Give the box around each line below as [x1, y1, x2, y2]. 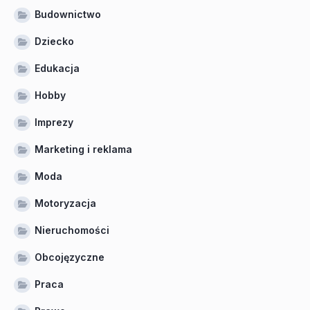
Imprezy [35, 116, 73, 128]
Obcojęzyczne [35, 251, 104, 263]
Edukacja [35, 62, 80, 74]
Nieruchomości [35, 224, 109, 236]
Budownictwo [35, 8, 101, 20]
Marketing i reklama [35, 143, 132, 155]
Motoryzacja [35, 197, 96, 209]
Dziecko [35, 35, 74, 47]
